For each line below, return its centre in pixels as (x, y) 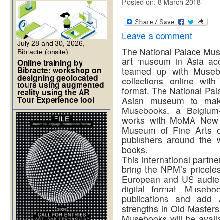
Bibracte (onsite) (43, 52)
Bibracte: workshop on (59, 70)
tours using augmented (61, 85)
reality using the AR (53, 92)
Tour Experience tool (56, 99)
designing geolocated (58, 77)
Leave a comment (157, 36)
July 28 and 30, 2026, (51, 43)
